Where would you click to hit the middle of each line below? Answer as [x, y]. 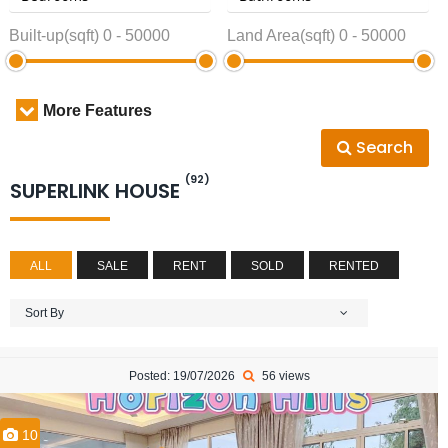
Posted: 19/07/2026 [183, 376]
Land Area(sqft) [281, 35]
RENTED [354, 266]
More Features [97, 110]
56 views [284, 376]
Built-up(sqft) [54, 35]
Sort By [44, 313]
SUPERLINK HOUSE [97, 191]
